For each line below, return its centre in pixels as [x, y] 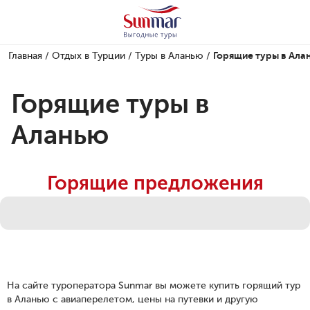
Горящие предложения [155, 183]
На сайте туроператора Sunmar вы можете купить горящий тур [154, 285]
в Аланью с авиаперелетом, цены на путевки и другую [133, 299]
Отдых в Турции [89, 56]
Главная [25, 56]
